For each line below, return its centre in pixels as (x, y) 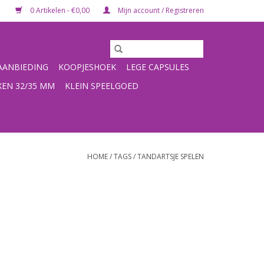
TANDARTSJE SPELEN (171, 156)
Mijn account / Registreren (160, 10)
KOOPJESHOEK (87, 67)
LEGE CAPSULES (158, 67)
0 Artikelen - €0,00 (60, 10)
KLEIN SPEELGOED (102, 86)
